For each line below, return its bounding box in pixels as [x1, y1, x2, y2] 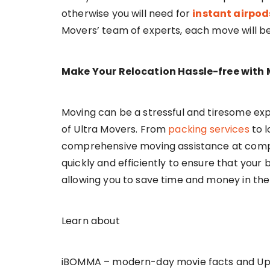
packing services [168, 122, 250, 137]
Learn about [61, 214, 120, 228]
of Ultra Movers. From [61, 122, 169, 137]
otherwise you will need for [61, 7, 193, 21]
